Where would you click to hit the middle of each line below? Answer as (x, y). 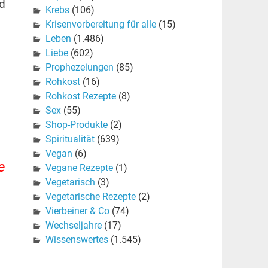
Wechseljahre (73, 226)
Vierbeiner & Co (77, 211)
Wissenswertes (77, 240)
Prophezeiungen (79, 68)
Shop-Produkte (76, 125)
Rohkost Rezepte (80, 96)
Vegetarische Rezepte (90, 197)
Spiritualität (70, 139)
